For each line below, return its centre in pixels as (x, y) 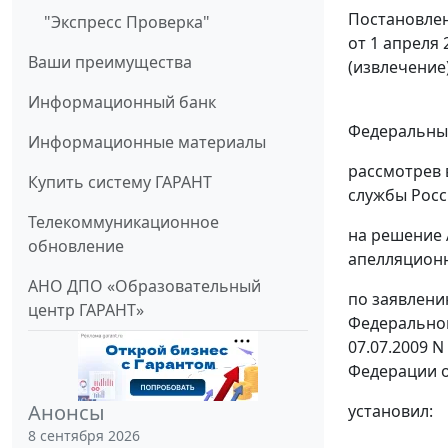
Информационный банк (122, 102)
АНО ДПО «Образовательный (144, 286)
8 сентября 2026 (84, 436)
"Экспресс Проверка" (127, 22)
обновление (76, 246)
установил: (390, 411)
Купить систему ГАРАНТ (120, 182)
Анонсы (66, 413)
